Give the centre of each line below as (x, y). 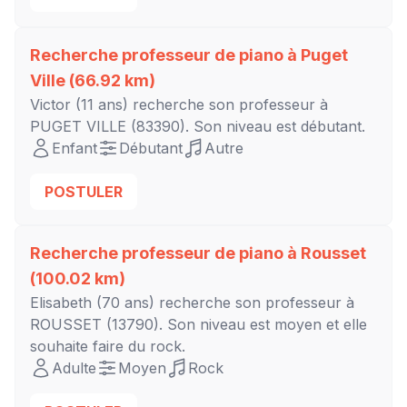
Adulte (74, 368)
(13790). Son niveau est (188, 325)
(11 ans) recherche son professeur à (199, 105)
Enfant (74, 149)
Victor (50, 105)
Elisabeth (63, 303)
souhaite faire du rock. (108, 347)
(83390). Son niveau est (213, 127)
